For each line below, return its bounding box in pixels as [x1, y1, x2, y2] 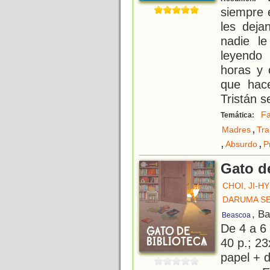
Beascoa [222, 211, 251, 220]
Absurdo [225, 139, 257, 149]
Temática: [221, 111, 256, 120]
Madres [222, 125, 251, 135]
